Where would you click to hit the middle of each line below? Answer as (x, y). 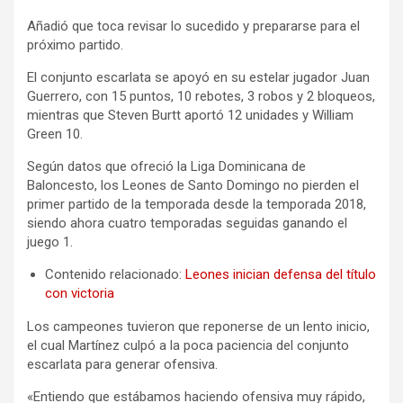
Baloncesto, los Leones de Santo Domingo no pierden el (193, 185)
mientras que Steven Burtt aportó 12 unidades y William (190, 115)
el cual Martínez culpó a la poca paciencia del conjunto (188, 345)
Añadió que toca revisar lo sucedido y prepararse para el (193, 26)
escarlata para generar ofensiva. (122, 364)
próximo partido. (75, 45)
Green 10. (55, 134)
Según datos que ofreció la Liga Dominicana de (166, 166)
